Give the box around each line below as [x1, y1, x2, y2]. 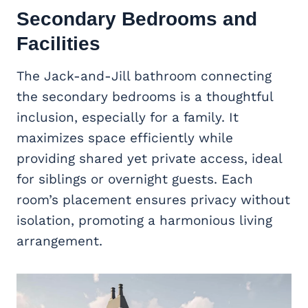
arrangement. [16, 232, 102, 249]
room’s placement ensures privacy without [16, 191, 290, 208]
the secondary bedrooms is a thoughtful [16, 88, 273, 104]
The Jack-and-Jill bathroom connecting [16, 67, 272, 84]
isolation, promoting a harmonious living [16, 212, 272, 228]
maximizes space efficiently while [16, 129, 233, 146]
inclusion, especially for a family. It [16, 109, 239, 125]
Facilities [16, 32, 100, 54]
